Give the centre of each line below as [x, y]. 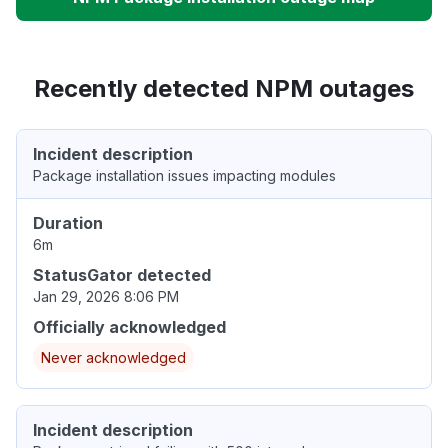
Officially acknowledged [129, 327]
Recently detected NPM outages [224, 89]
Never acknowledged [113, 358]
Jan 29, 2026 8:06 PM [106, 297]
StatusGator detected [122, 275]
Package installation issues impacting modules [184, 176]
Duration [68, 223]
